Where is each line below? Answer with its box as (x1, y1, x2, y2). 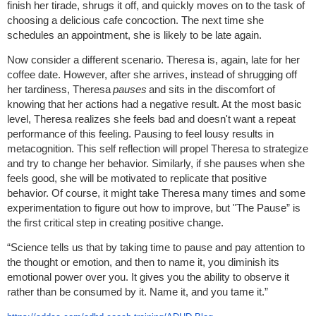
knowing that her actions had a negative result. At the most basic (7, 98, 302, 111)
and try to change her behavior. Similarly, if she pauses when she (7, 157, 305, 170)
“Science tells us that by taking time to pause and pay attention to (7, 241, 305, 254)
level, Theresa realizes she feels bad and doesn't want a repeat (7, 113, 296, 126)
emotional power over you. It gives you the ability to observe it (7, 271, 289, 284)
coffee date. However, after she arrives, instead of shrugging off (7, 68, 297, 81)
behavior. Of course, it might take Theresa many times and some (7, 187, 305, 200)
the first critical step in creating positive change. (7, 217, 224, 229)
